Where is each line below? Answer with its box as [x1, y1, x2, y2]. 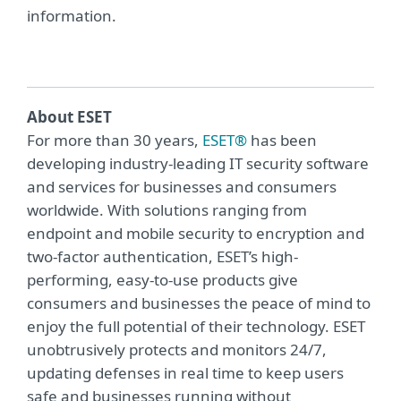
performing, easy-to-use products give [27, 269, 298, 290]
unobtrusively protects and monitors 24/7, [27, 339, 327, 360]
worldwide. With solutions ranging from [27, 200, 307, 220]
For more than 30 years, [27, 130, 202, 150]
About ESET [27, 107, 112, 127]
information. [27, 5, 116, 26]
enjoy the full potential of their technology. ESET [27, 316, 365, 337]
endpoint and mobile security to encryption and [27, 223, 364, 243]
